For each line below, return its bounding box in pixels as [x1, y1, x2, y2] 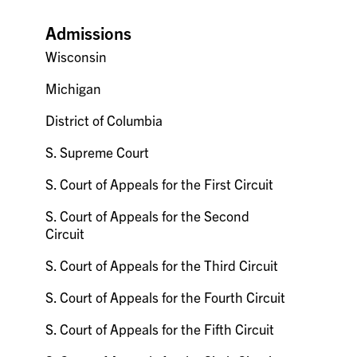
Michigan [45, 80, 102, 96]
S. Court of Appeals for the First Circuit [45, 175, 274, 192]
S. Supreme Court [45, 143, 150, 160]
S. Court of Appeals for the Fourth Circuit [45, 288, 286, 305]
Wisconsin [45, 48, 108, 65]
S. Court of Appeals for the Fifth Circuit [45, 320, 275, 337]
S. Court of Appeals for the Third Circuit [45, 257, 279, 273]
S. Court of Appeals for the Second [45, 207, 250, 224]
